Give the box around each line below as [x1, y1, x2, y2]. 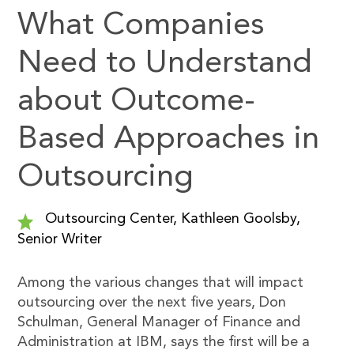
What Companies [17, 10, 265, 42]
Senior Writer [17, 232, 103, 247]
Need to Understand [17, 48, 313, 80]
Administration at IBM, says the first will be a [17, 335, 311, 349]
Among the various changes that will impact [17, 276, 304, 290]
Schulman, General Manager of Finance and [17, 315, 301, 330]
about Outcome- [17, 86, 256, 118]
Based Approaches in [17, 124, 320, 156]
